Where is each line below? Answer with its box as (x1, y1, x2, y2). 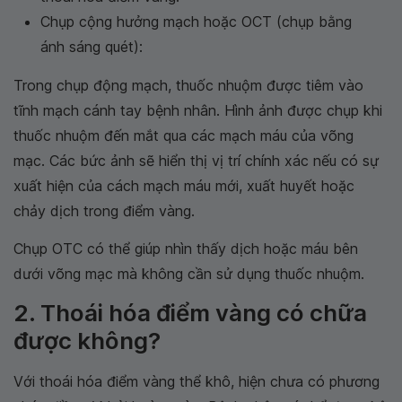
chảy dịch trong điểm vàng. (13, 202, 195, 221)
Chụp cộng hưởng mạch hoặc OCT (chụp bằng (40, 13, 352, 31)
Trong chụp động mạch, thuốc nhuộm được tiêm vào (13, 76, 363, 95)
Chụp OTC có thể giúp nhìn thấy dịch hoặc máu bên (13, 240, 358, 258)
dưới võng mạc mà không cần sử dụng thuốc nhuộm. (13, 265, 364, 284)
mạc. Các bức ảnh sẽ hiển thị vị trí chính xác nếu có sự (13, 152, 379, 170)
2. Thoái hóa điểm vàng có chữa (13, 299, 367, 328)
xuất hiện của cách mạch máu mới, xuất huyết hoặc (13, 177, 354, 196)
